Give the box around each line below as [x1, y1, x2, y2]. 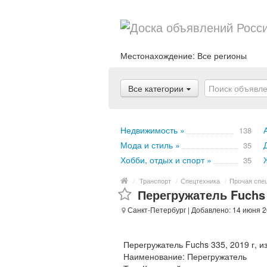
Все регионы [197, 49, 247, 61]
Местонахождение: [120, 49, 197, 61]
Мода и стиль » [120, 139, 180, 151]
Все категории [128, 82, 184, 94]
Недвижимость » [120, 124, 185, 136]
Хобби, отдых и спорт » [120, 154, 212, 166]
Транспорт [139, 176, 171, 185]
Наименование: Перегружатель [123, 250, 247, 262]
